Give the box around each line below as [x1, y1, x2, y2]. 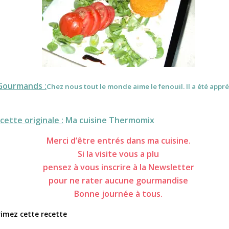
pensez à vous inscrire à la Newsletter [42, 161, 194, 173]
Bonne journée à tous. [74, 188, 163, 199]
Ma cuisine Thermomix [63, 114, 154, 126]
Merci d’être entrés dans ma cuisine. [46, 134, 191, 146]
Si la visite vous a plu [78, 148, 159, 159]
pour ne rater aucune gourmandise [49, 174, 189, 186]
